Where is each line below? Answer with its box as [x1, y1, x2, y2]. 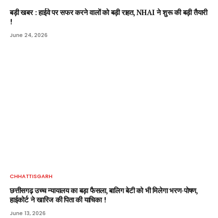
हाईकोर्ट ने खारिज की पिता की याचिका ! [10, 195, 106, 204]
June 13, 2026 [10, 209, 46, 217]
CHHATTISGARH [10, 172, 53, 180]
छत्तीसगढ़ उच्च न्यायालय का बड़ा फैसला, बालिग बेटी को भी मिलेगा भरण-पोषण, [10, 185, 198, 195]
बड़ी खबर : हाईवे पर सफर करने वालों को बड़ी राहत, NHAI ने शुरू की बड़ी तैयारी [10, 8, 208, 18]
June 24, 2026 [10, 31, 48, 39]
